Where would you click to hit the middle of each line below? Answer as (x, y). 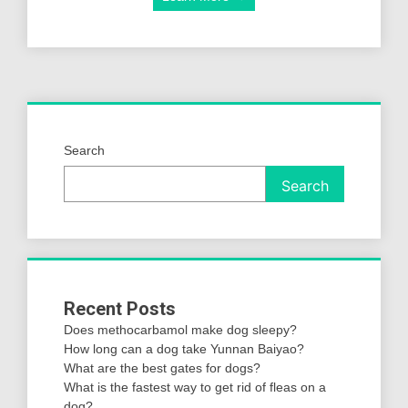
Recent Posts (120, 309)
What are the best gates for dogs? (162, 368)
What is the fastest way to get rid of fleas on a (195, 388)
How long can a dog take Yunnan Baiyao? (184, 349)
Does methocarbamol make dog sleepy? (180, 330)
